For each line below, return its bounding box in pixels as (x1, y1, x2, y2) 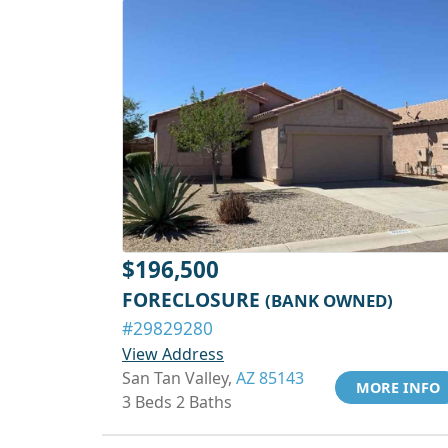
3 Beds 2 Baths (122, 391, 232, 413)
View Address (122, 343, 224, 365)
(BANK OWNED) (265, 289, 393, 312)
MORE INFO (356, 378, 440, 397)
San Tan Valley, (122, 367, 236, 389)
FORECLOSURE (122, 286, 265, 313)
